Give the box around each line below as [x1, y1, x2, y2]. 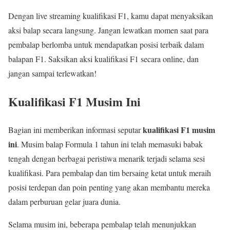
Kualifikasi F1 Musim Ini [8, 92, 141, 110]
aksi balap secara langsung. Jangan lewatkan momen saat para [8, 25, 208, 35]
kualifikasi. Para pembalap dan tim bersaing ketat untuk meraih [8, 167, 211, 178]
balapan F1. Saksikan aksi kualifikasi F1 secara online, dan [8, 53, 199, 64]
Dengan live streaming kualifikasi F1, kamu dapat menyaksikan [8, 10, 213, 21]
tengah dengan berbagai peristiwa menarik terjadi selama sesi [8, 152, 205, 164]
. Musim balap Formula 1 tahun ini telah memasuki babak [17, 138, 203, 149]
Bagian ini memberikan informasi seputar [8, 124, 143, 135]
